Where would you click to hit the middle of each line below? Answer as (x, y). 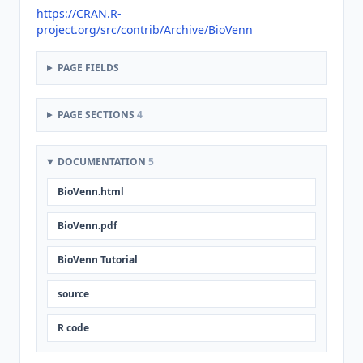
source (73, 294)
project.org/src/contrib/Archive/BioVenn (145, 30)
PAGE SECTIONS (97, 115)
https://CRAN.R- (79, 13)
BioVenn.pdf (88, 226)
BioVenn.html (91, 192)
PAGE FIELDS (88, 68)
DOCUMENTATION (102, 162)
